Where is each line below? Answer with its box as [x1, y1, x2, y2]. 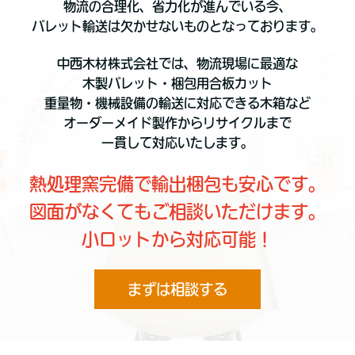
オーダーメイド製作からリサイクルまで [63, 116, 292, 130]
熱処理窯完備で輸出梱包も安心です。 [29, 175, 326, 193]
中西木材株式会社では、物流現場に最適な [57, 57, 298, 71]
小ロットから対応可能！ [82, 231, 273, 249]
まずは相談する [128, 281, 227, 296]
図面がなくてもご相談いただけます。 [29, 203, 326, 221]
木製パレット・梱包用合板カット [82, 77, 273, 90]
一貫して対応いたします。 [101, 136, 254, 150]
